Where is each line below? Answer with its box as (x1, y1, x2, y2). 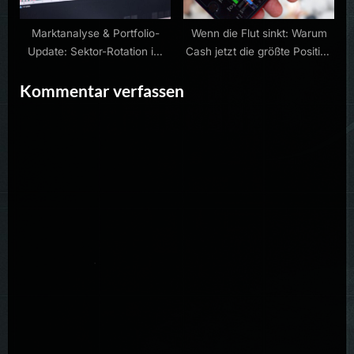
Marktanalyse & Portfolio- (31, 27, 160, 40)
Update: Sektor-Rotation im (28, 45, 163, 58)
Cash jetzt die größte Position (185, 45, 333, 58)
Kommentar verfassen (20, 81, 184, 101)
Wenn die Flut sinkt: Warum (190, 27, 327, 40)
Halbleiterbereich (52, 63, 138, 77)
